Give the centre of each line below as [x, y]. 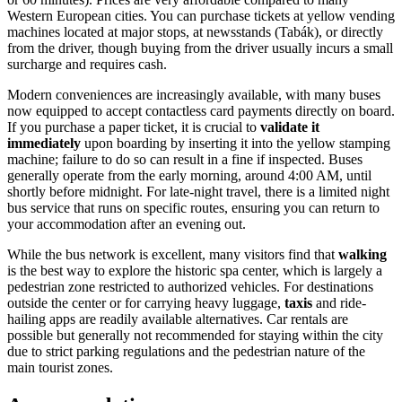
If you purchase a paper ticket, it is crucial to [134, 127]
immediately [44, 143]
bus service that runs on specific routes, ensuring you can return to [193, 207]
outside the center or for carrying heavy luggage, [146, 302]
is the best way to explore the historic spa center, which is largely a [195, 270]
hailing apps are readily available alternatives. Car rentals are [178, 319]
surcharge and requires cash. [87, 64]
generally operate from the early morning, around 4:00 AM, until [189, 175]
